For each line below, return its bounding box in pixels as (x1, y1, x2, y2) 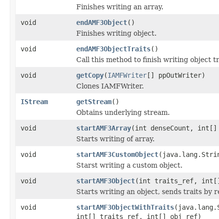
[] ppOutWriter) (147, 71, 205, 79)
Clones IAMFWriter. (76, 82, 144, 90)
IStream (21, 97, 48, 106)
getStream (76, 97, 111, 106)
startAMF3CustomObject (76, 150, 158, 158)
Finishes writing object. (76, 29, 156, 37)
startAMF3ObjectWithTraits (76, 203, 174, 211)
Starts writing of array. (76, 134, 154, 143)
